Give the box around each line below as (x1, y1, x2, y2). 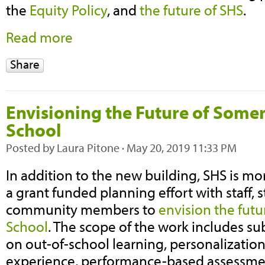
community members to (6, 199, 159, 218)
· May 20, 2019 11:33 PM (119, 140, 237, 155)
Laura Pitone (57, 140, 119, 155)
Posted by (6, 140, 57, 155)
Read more (6, 28, 73, 47)
